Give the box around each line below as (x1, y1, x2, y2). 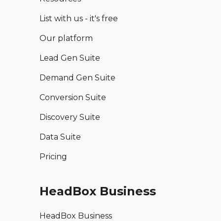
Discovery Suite (39, 112, 100, 122)
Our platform (39, 34, 93, 43)
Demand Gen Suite (39, 73, 115, 83)
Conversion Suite (39, 93, 106, 103)
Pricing (39, 152, 67, 162)
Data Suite (39, 132, 81, 142)
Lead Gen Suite (39, 53, 100, 63)
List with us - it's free (39, 14, 118, 24)
